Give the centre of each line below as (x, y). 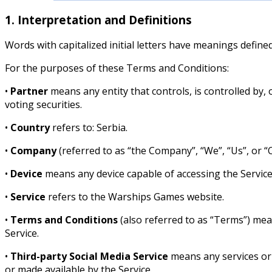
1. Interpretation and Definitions (98, 19)
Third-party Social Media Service (89, 257)
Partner (29, 91)
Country (30, 128)
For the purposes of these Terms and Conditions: (117, 68)
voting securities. (43, 105)
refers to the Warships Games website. (135, 197)
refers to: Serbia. (89, 128)
